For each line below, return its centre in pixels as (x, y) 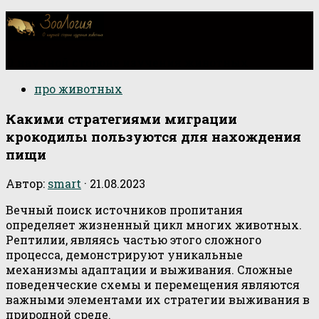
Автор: (27, 184)
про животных (78, 89)
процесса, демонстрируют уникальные (124, 255)
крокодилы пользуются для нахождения (153, 136)
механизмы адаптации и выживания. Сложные (149, 270)
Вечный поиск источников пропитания (124, 210)
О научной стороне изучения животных (127, 62)
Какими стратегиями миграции (121, 118)
